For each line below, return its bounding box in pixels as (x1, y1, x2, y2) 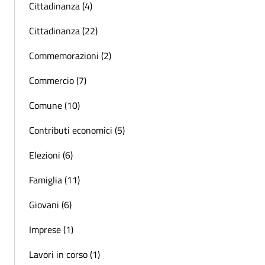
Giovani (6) (29, 197, 72, 212)
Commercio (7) (29, 73, 86, 88)
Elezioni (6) (29, 147, 73, 162)
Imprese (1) (29, 222, 73, 237)
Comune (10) (29, 98, 80, 112)
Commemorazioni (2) (29, 48, 111, 63)
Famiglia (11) (29, 172, 80, 187)
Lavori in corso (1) (29, 247, 100, 261)
